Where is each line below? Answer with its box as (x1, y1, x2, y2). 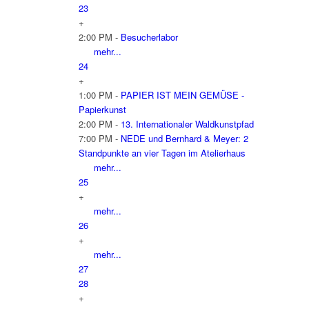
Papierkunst (78, 102, 126, 116)
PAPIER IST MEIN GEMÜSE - (120, 88, 244, 101)
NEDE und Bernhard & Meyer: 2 (120, 131, 248, 145)
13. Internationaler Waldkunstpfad (120, 117, 254, 130)
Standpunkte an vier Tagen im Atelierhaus (78, 146, 246, 159)
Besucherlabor (120, 30, 178, 43)
